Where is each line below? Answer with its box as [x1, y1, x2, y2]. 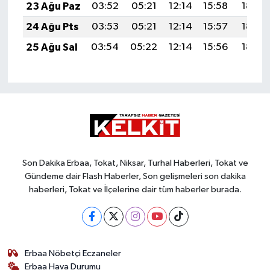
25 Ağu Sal [25, 42, 78, 52]
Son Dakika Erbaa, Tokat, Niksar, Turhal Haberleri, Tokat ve [22, 158, 248, 168]
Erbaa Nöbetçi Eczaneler [25, 248, 122, 258]
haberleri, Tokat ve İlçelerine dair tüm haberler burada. [28, 184, 242, 194]
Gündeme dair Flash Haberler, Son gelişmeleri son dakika [24, 171, 246, 181]
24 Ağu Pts [25, 21, 78, 32]
